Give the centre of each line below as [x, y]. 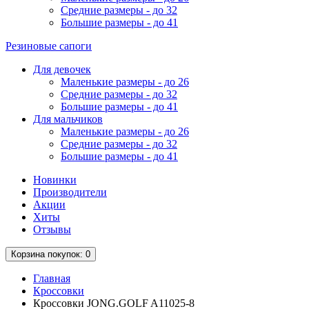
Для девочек [62, 70]
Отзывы [52, 230]
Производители [70, 192]
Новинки [55, 180]
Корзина [28, 255]
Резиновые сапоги [49, 46]
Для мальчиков [68, 119]
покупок [62, 255]
